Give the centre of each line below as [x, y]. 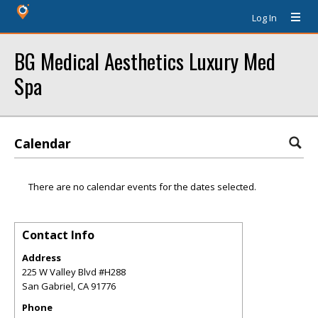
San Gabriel [48, 286]
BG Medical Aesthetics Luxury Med [145, 61]
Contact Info [58, 235]
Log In [264, 18]
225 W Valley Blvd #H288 [74, 272]
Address [42, 258]
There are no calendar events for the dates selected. [142, 187]
